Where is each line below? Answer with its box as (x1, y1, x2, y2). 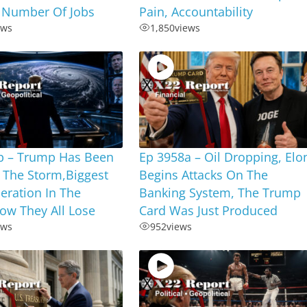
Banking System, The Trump (139, 184, 302, 201)
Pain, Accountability (139, 3, 254, 20)
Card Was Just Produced (139, 201, 278, 219)
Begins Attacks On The (139, 166, 269, 183)
